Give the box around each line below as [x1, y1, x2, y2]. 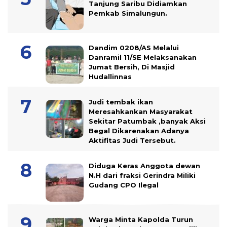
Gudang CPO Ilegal [89, 180, 159, 189]
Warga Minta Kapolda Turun [89, 215, 193, 223]
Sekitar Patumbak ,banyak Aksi [89, 117, 206, 125]
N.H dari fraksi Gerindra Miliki [89, 171, 196, 179]
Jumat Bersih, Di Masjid [89, 62, 175, 71]
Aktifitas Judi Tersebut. [89, 136, 178, 144]
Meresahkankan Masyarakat [89, 107, 193, 116]
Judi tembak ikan [89, 97, 153, 106]
